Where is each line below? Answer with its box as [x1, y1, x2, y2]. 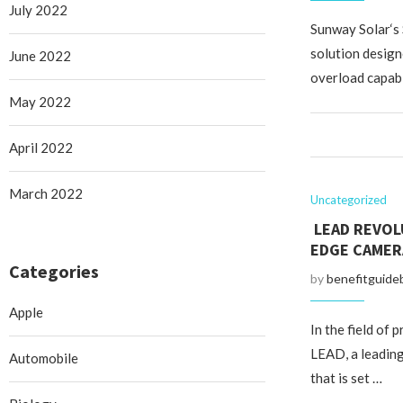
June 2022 [9, 48, 71, 64]
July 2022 [9, 2, 67, 18]
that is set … [309, 370, 382, 386]
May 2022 [9, 94, 71, 110]
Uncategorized [309, 193, 387, 207]
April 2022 [9, 139, 73, 156]
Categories [9, 260, 99, 282]
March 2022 [9, 185, 83, 201]
